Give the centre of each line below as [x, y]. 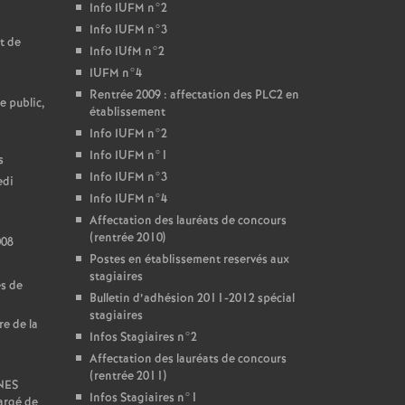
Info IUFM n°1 [128, 156]
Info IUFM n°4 [128, 199]
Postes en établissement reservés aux [189, 260]
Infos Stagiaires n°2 [143, 338]
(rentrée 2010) [127, 238]
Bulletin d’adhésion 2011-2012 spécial [192, 299]
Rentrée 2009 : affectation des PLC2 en [194, 95]
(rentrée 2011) [127, 377]
